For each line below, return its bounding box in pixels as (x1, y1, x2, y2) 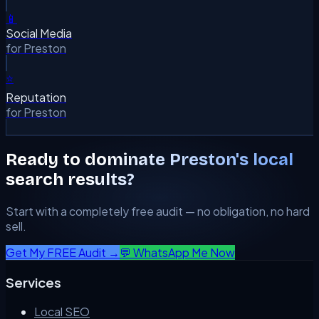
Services (6, 274, 61, 291)
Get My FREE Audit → (6, 245, 120, 261)
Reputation (6, 89, 66, 105)
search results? (6, 169, 135, 190)
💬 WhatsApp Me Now (120, 245, 235, 261)
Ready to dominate (6, 150, 169, 170)
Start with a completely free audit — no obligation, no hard (6, 204, 310, 219)
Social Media (6, 25, 72, 41)
